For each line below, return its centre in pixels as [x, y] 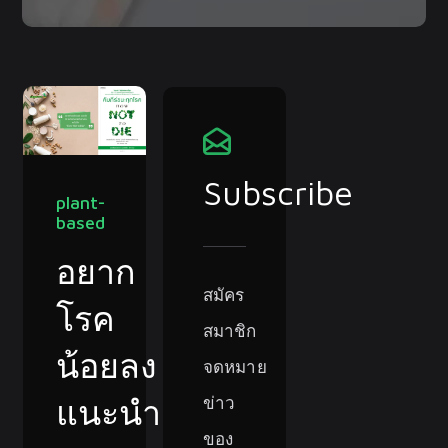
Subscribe [277, 192]
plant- [81, 202]
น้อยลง [107, 364]
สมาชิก [229, 330]
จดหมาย [234, 366]
